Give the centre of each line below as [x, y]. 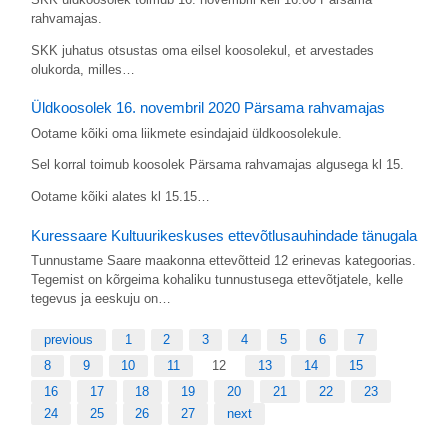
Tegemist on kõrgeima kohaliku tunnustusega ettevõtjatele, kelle [216, 280]
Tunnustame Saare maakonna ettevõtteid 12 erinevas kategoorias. [223, 261]
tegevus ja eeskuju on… [100, 299]
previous [68, 339]
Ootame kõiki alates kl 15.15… [120, 197]
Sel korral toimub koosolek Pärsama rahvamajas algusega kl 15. [217, 165]
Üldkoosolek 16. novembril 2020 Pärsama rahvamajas [207, 108]
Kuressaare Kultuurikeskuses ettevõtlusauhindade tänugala [223, 235]
